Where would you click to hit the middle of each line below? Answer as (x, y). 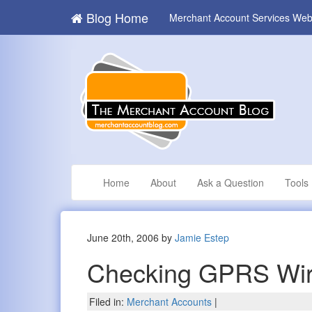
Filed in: (108, 302)
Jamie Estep (202, 238)
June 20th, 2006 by (131, 238)
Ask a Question (231, 182)
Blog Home (116, 17)
